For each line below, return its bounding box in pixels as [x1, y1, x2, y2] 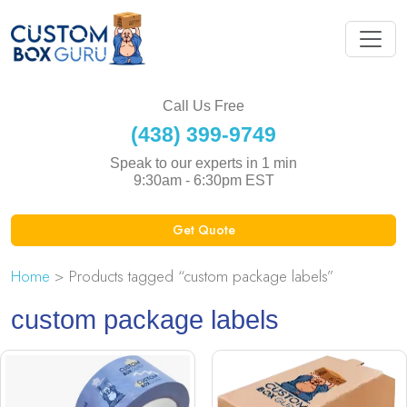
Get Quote [172, 220, 235, 239]
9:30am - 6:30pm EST [133, 172, 274, 188]
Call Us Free [163, 97, 244, 114]
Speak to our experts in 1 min [110, 154, 297, 171]
